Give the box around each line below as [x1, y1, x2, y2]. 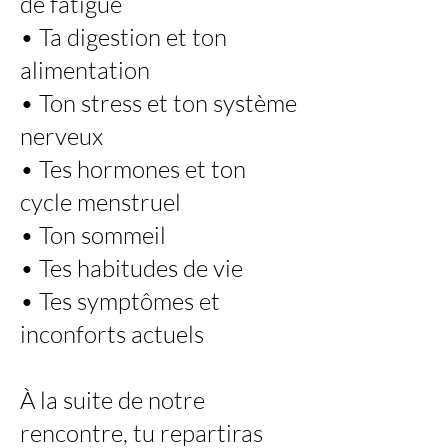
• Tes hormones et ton [20, 154, 246, 185]
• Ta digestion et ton [20, 22, 227, 53]
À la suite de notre [20, 385, 205, 416]
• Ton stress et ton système [20, 88, 297, 119]
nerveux [20, 121, 103, 152]
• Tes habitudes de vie [20, 253, 243, 284]
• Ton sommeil [20, 220, 166, 251]
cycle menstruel [20, 187, 181, 218]
